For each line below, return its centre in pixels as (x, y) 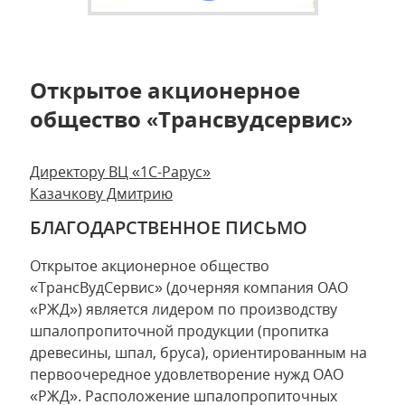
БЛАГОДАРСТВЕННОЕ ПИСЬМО (169, 228)
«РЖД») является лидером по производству (184, 310)
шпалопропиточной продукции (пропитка (179, 331)
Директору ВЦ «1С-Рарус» (120, 172)
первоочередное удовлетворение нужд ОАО (187, 375)
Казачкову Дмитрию (101, 194)
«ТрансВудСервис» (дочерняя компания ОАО (189, 288)
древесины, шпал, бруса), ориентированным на (198, 353)
